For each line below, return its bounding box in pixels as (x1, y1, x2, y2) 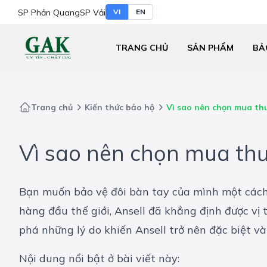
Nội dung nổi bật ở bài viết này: (19, 252, 182, 266)
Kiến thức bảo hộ (85, 102, 154, 113)
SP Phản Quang (18, 7, 80, 18)
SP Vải (80, 7, 105, 18)
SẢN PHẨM (187, 42, 234, 53)
